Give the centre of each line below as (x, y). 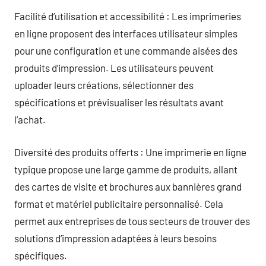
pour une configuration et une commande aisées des (126, 50)
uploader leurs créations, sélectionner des (104, 85)
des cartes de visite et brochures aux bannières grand (128, 186)
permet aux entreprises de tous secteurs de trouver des (132, 221)
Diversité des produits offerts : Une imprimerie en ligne (130, 152)
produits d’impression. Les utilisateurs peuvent (114, 68)
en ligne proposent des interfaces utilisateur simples (126, 33)
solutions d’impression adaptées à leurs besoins (115, 238)
